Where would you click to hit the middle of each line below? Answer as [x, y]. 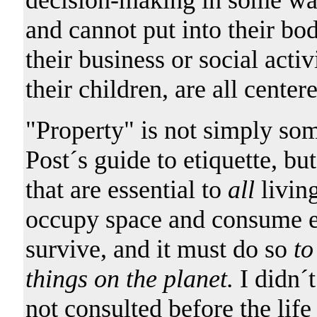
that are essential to [126, 189]
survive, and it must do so [159, 249]
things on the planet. [129, 278]
